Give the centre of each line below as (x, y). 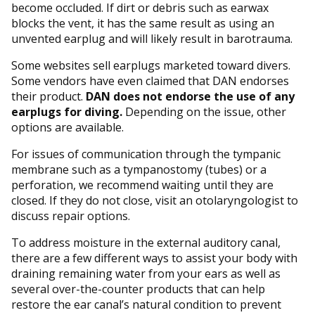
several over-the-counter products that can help (138, 289)
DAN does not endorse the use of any (190, 96)
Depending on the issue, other (204, 111)
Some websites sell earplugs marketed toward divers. (151, 65)
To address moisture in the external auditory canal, (146, 242)
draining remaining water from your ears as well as (146, 273)
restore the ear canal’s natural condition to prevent (146, 304)
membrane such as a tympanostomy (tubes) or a (139, 169)
